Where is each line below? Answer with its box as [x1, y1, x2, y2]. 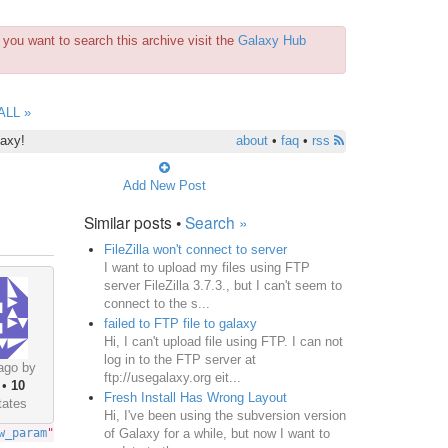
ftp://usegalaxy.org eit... [103, 369, 241, 385]
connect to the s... [103, 295, 210, 311]
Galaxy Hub [238, 33, 306, 48]
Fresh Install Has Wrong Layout [103, 389, 287, 405]
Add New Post [122, 177, 206, 193]
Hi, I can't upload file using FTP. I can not [103, 333, 343, 349]
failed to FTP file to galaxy [103, 315, 257, 331]
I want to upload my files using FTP [103, 259, 310, 275]
